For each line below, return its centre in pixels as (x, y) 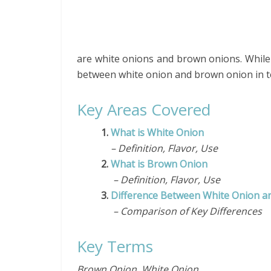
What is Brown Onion (159, 164)
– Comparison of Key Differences (181, 211)
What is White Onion (160, 132)
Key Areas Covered (144, 109)
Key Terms (115, 246)
